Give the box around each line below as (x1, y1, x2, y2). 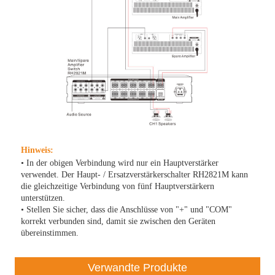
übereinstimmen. (21, 228, 79, 238)
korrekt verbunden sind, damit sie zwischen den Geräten (21, 217, 216, 227)
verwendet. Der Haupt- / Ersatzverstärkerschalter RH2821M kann (21, 170, 249, 180)
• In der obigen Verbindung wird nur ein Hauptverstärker (21, 158, 219, 168)
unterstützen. (21, 193, 66, 203)
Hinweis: (21, 145, 54, 155)
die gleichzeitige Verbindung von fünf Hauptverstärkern (21, 182, 215, 192)
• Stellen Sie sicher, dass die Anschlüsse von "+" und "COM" (21, 205, 233, 215)
